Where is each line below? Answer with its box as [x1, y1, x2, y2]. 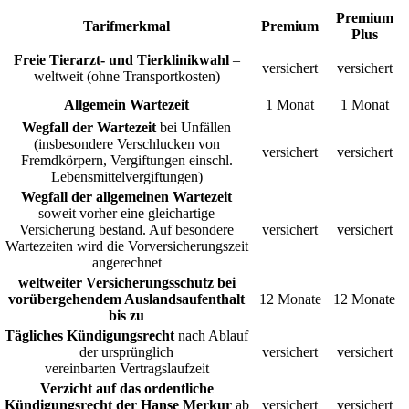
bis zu [109, 308, 145, 324]
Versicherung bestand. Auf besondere [19, 222, 235, 238]
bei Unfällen [156, 120, 232, 136]
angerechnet [91, 255, 162, 271]
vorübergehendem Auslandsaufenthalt [8, 291, 246, 308]
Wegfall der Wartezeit [22, 120, 157, 136]
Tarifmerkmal [83, 18, 171, 35]
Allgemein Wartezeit [64, 97, 190, 113]
